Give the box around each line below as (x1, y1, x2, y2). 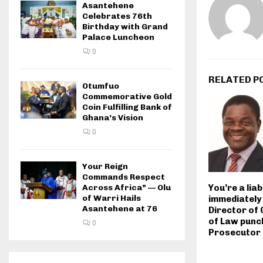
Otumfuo (82, 81, 119, 92)
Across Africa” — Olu (82, 183, 171, 193)
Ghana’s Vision (82, 113, 143, 123)
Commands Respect (82, 172, 165, 183)
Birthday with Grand (82, 22, 168, 32)
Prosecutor (208, 227, 261, 238)
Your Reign (82, 161, 128, 172)
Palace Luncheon (82, 32, 154, 43)
